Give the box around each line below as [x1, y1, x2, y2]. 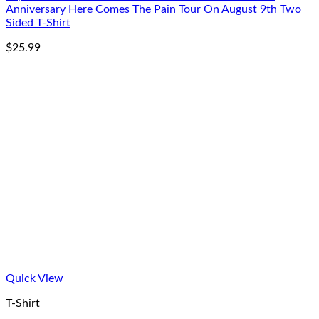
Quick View [6, 273, 63, 284]
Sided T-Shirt [6, 17, 70, 28]
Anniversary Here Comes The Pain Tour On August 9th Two [6, 4, 301, 15]
